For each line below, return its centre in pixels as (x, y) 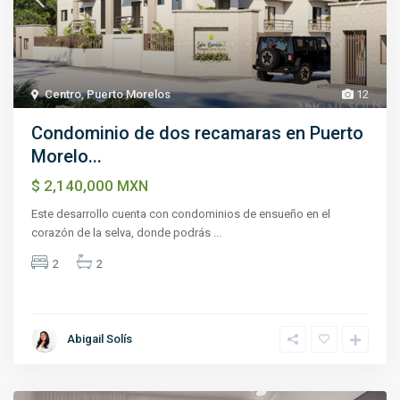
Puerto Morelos (129, 95)
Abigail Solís (100, 339)
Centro (63, 95)
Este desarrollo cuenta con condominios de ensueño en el (181, 214)
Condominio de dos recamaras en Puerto (198, 133)
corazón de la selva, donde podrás (123, 233)
